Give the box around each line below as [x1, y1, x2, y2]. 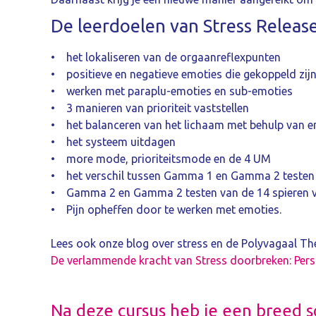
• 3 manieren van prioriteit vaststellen [51, 101, 249, 114]
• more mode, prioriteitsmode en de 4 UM [51, 152, 274, 165]
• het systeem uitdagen [51, 135, 176, 148]
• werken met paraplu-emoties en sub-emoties [51, 84, 293, 97]
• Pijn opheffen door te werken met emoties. [51, 202, 281, 216]
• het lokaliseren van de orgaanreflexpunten [51, 50, 284, 63]
